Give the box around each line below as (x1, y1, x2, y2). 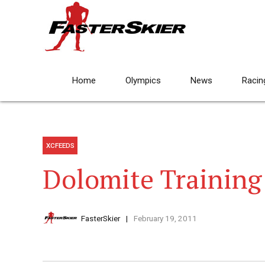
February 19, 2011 (133, 214, 197, 224)
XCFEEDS (46, 141, 75, 150)
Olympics (125, 75, 161, 86)
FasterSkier (81, 214, 120, 224)
